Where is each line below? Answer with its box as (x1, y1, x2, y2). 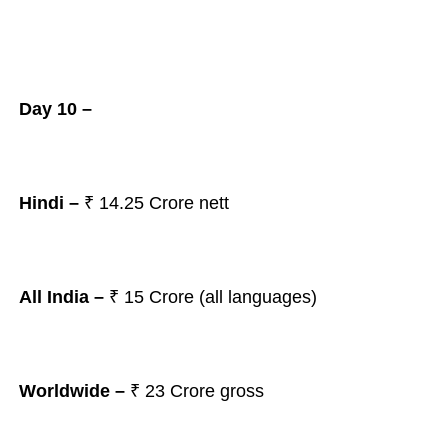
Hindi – (18, 193, 79, 213)
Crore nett (148, 193, 234, 213)
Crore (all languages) (148, 287, 322, 307)
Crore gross (169, 381, 264, 401)
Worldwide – (18, 381, 130, 401)
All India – (18, 287, 104, 307)
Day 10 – (18, 99, 92, 119)
